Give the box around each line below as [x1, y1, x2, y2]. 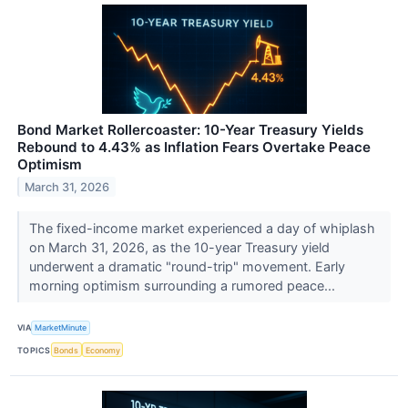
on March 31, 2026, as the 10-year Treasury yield [28, 239, 330, 255]
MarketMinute [35, 322, 87, 333]
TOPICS [17, 344, 51, 355]
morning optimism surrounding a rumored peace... [28, 277, 339, 293]
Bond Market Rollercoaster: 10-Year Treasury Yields [17, 120, 363, 138]
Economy [85, 344, 120, 355]
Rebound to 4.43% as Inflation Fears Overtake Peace [17, 138, 371, 156]
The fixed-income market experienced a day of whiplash [28, 219, 375, 236]
